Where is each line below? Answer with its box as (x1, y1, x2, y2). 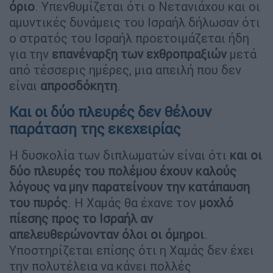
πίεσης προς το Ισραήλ (9, 210, 137, 226)
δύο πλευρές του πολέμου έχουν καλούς (9, 163, 236, 179)
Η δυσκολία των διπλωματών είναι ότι (9, 147, 230, 163)
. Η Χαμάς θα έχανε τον (68, 194, 199, 210)
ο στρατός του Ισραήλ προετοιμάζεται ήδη (9, 30, 249, 46)
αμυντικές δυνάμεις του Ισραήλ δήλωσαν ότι (9, 14, 260, 30)
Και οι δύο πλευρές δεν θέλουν (9, 102, 211, 121)
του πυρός (9, 194, 68, 210)
